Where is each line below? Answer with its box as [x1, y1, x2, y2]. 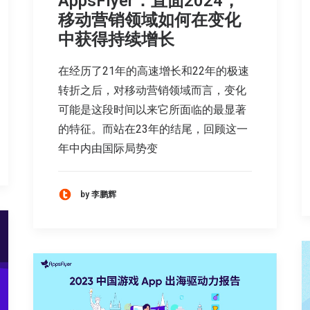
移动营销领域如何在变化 [58, 10, 241, 30]
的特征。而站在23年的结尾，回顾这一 [58, 122, 248, 136]
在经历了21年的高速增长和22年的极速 [58, 64, 249, 78]
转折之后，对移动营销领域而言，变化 [58, 84, 246, 98]
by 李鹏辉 [80, 189, 116, 199]
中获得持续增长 [58, 30, 174, 50]
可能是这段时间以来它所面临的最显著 [58, 103, 246, 117]
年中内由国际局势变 [58, 142, 158, 156]
